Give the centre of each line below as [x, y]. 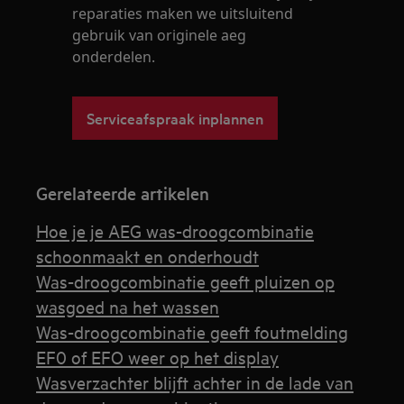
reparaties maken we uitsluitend [183, 14]
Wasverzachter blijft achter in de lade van [195, 382]
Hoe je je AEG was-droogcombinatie [175, 230]
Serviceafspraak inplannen [175, 118]
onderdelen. [114, 57]
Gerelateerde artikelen [123, 193]
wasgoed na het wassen [128, 306]
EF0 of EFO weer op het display [158, 357]
